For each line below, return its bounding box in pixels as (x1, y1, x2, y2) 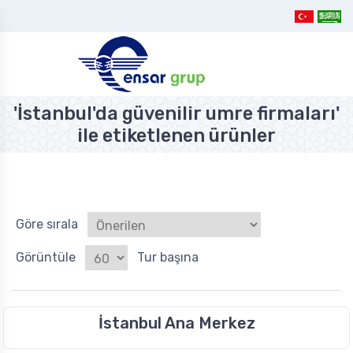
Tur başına (137, 250, 199, 266)
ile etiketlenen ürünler (77, 124, 276, 147)
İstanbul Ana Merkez (98, 314, 255, 333)
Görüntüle (16, 250, 76, 266)
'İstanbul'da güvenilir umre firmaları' (13, 102, 340, 125)
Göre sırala (16, 217, 78, 232)
